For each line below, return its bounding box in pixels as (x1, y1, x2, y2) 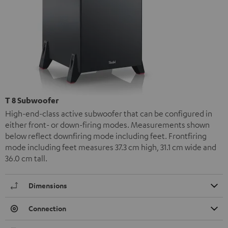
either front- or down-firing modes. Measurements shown (5, 120, 210, 130)
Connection (28, 204, 66, 214)
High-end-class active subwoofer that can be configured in (5, 108, 212, 119)
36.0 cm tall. (5, 153, 47, 164)
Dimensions (28, 181, 67, 191)
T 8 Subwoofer (5, 95, 59, 106)
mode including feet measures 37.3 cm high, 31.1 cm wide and (5, 142, 216, 153)
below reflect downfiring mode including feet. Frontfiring (5, 131, 207, 141)
